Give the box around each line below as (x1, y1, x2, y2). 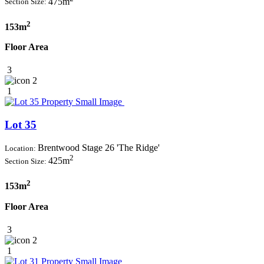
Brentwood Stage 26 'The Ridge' (38, 142, 160, 153)
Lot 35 (5, 118, 37, 131)
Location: (5, 143, 38, 153)
